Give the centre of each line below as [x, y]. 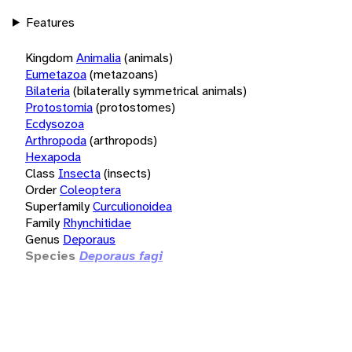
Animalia [99, 57]
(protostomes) [136, 107]
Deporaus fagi [121, 255]
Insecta [79, 173]
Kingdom [49, 57]
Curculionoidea [132, 206]
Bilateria [48, 90]
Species [50, 255]
